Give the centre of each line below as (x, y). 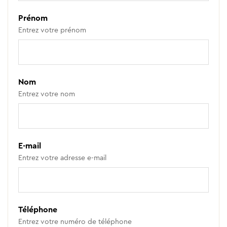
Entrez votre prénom (52, 30)
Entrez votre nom (47, 94)
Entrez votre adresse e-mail (62, 158)
